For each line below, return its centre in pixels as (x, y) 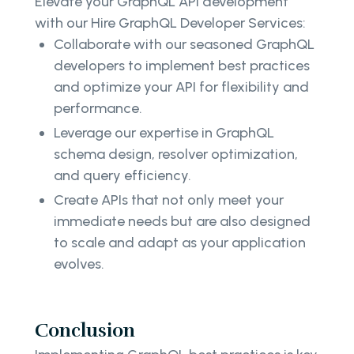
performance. (98, 109)
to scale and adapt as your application (180, 243)
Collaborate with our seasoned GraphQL (184, 45)
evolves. (79, 264)
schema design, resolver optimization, (176, 154)
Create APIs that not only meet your (169, 200)
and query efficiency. (122, 176)
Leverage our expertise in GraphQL (164, 133)
